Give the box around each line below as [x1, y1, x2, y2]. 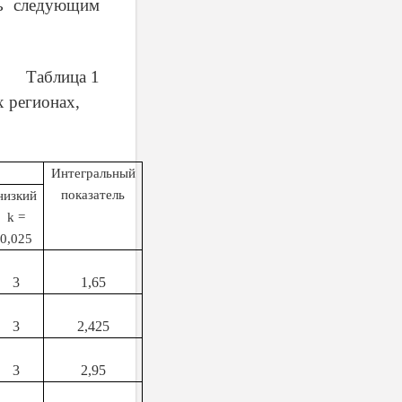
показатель [61, 188, 125, 202]
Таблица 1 [26, 67, 100, 86]
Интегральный [50, 166, 135, 180]
